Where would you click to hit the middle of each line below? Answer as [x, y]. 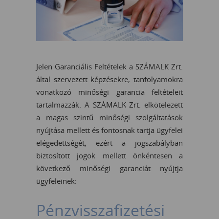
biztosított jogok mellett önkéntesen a [109, 155]
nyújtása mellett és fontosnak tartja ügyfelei [109, 130]
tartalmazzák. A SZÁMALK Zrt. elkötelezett [109, 104]
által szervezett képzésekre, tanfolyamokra [109, 79]
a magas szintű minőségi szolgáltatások [109, 117]
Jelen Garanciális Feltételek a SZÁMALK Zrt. [109, 66]
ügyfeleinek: [56, 181]
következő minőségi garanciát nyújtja [109, 168]
